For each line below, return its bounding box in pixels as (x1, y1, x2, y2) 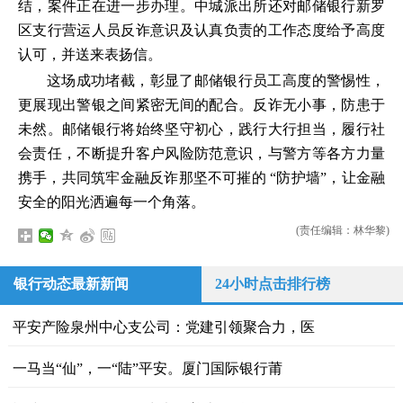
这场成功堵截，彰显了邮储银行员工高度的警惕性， (47, 73, 385, 88)
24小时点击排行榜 (215, 276, 330, 291)
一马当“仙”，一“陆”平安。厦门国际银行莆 (12, 361, 282, 376)
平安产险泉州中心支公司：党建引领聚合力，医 (12, 319, 315, 335)
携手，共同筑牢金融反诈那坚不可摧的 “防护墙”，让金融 (18, 170, 385, 185)
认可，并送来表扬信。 (18, 47, 162, 62)
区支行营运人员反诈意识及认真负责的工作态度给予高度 (18, 22, 385, 38)
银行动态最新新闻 (13, 276, 129, 291)
